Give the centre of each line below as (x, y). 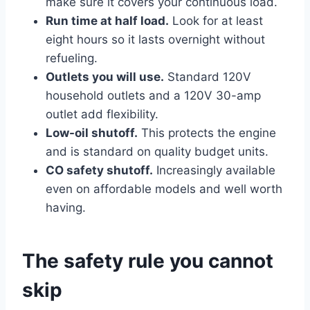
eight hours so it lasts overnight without (155, 39)
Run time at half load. (107, 20)
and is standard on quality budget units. (157, 151)
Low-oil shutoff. (92, 133)
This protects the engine (207, 133)
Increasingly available (214, 170)
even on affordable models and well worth (164, 189)
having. (66, 207)
